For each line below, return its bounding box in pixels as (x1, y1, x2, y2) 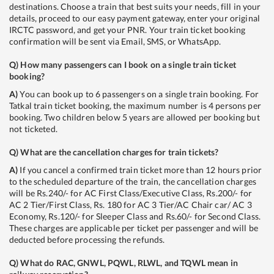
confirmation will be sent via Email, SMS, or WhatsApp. (9, 35, 221, 46)
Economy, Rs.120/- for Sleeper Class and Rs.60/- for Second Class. (9, 210, 261, 221)
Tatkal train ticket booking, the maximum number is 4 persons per (9, 100, 261, 111)
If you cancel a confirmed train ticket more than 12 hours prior (20, 164, 262, 175)
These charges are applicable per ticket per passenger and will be (9, 222, 258, 233)
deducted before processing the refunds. (9, 234, 165, 245)
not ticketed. (9, 123, 57, 134)
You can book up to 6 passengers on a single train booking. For (20, 88, 259, 99)
